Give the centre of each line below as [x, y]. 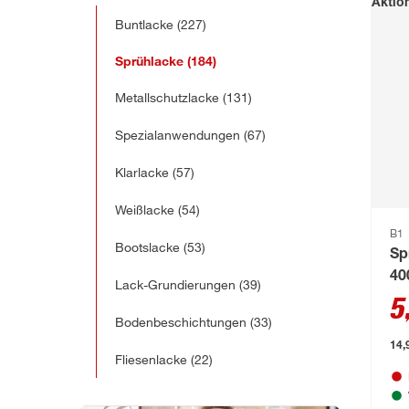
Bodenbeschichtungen [181, 322]
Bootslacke [147, 247]
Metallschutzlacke [167, 98]
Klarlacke [142, 173]
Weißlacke [145, 210]
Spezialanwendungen [178, 135]
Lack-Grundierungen [175, 285]
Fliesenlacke [151, 360]
